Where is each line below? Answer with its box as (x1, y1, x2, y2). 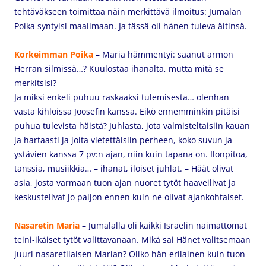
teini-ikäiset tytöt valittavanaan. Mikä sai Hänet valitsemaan (14, 234, 251, 245)
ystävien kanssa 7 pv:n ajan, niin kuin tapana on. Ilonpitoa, (14, 148, 248, 160)
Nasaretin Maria (14, 220, 80, 231)
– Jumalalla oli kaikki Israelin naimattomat (80, 220, 247, 231)
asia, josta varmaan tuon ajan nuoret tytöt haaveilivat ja (14, 177, 236, 188)
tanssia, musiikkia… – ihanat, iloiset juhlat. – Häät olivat (14, 163, 233, 174)
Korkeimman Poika (14, 49, 93, 60)
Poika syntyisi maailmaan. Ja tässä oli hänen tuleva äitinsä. (14, 20, 247, 31)
